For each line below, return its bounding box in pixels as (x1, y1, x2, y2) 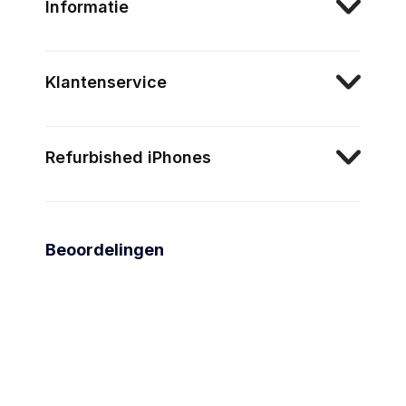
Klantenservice (45, 72, 167, 92)
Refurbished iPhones (45, 147, 211, 167)
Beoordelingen (45, 239, 164, 259)
